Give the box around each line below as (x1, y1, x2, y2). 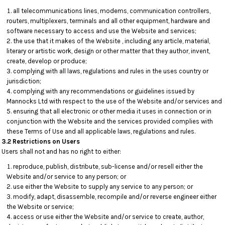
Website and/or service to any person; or (7, 173, 126, 180)
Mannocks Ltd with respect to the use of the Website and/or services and (7, 97, 222, 105)
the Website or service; (7, 203, 74, 210)
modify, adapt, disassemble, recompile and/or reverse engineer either (13, 193, 216, 200)
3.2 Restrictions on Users (2, 138, 80, 145)
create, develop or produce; (7, 57, 87, 65)
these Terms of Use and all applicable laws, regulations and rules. (7, 128, 195, 135)
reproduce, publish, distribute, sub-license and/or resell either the (13, 163, 203, 170)
